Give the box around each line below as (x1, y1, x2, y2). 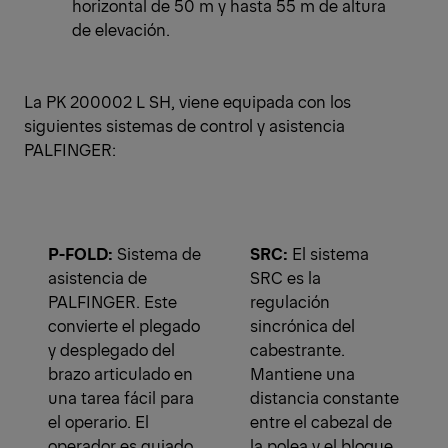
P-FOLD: (48, 242, 113, 265)
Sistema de (113, 242, 201, 265)
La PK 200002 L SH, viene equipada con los (24, 90, 351, 113)
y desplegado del (48, 338, 175, 361)
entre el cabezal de (250, 410, 392, 433)
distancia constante (250, 386, 399, 409)
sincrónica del (250, 314, 355, 337)
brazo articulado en (48, 362, 193, 385)
